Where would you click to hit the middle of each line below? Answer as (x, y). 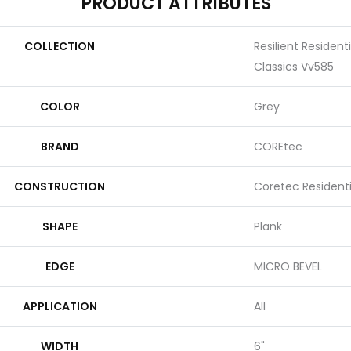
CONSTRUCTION (60, 186)
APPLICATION (60, 306)
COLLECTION (60, 46)
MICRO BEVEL (288, 266)
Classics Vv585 (294, 67)
